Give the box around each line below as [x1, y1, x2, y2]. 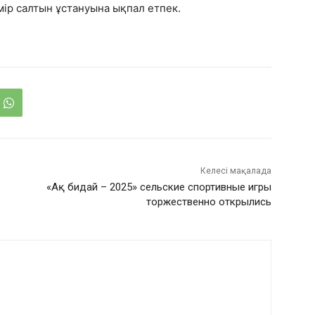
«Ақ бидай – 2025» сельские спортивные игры [46, 181, 271, 194]
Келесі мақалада [200, 166, 271, 176]
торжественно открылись [146, 195, 271, 209]
